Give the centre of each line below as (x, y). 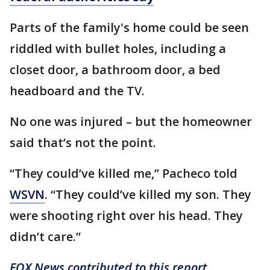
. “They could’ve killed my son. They (148, 194)
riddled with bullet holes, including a (118, 48)
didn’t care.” (45, 236)
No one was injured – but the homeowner (131, 121)
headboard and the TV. (77, 90)
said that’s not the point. (83, 142)
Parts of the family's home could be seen (129, 27)
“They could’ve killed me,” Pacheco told (124, 173)
